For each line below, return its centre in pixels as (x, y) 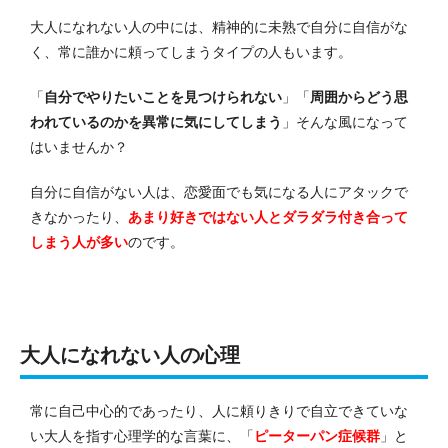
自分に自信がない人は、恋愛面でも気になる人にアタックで (219, 191)
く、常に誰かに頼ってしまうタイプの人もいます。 (191, 51)
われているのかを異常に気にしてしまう (156, 121)
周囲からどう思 (359, 96)
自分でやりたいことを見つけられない (163, 96)
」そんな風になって (345, 121)
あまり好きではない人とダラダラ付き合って (268, 216)
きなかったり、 (79, 216)
